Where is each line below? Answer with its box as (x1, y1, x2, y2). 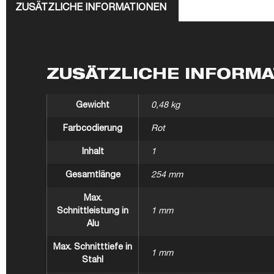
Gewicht (76, 102, 110, 111)
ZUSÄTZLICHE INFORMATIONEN (15, 4, 167, 14)
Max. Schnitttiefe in (53, 243, 133, 253)
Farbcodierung (63, 125, 123, 134)
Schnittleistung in (57, 207, 129, 217)
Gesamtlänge (65, 171, 120, 180)
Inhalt (81, 148, 104, 157)
